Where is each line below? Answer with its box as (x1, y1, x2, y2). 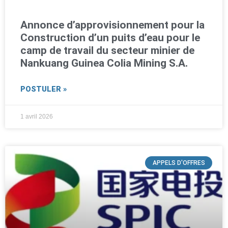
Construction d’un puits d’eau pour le (20, 31, 200, 44)
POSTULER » (20, 84, 67, 94)
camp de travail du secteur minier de (20, 44, 194, 56)
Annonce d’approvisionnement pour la (20, 18, 205, 31)
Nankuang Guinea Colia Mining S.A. (20, 56, 188, 69)
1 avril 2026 (20, 112, 53, 120)
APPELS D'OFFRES (152, 159, 205, 166)
